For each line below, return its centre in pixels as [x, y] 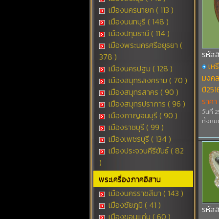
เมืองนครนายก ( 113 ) [140, 10]
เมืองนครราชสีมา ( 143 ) [145, 193]
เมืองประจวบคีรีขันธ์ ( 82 [145, 151]
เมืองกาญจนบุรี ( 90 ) [142, 115]
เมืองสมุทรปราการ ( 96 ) [146, 104]
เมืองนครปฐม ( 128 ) [139, 68]
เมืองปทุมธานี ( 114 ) [138, 33]
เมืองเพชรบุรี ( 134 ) [139, 139]
